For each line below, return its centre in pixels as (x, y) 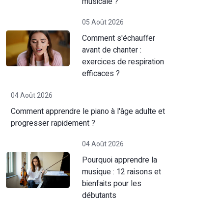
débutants (99, 195)
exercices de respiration (123, 62)
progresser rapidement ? (53, 123)
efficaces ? (101, 74)
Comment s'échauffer (118, 38)
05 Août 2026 (103, 22)
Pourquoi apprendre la (119, 160)
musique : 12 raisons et (121, 172)
